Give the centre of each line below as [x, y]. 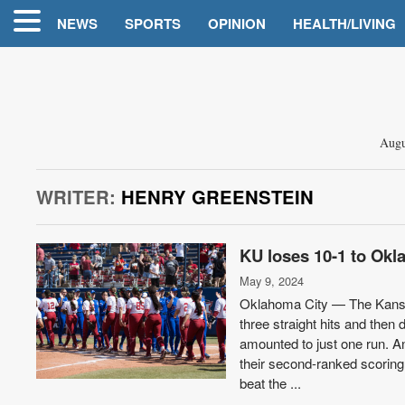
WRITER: [76, 197]
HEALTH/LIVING [344, 24]
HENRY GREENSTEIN [215, 197]
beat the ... [271, 383]
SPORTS [153, 24]
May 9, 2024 [272, 281]
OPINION [237, 24]
